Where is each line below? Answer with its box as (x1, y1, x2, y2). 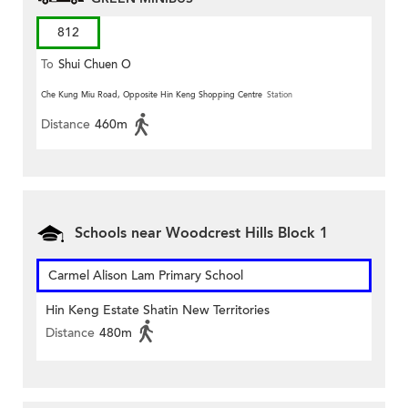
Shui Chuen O (58, 56, 131, 73)
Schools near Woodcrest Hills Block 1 (75, 222, 328, 243)
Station (267, 88, 292, 100)
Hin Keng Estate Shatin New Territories (46, 301, 270, 319)
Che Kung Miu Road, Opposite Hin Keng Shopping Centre (41, 88, 262, 100)
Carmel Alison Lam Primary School (48, 266, 243, 284)
